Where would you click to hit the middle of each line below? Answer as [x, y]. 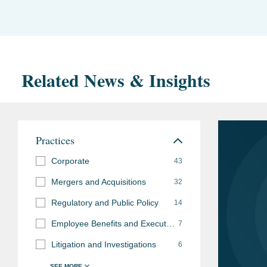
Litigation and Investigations [104, 244]
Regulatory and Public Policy [105, 202]
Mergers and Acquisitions [99, 181]
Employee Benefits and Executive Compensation [170, 223]
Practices [55, 140]
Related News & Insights [116, 80]
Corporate [70, 161]
